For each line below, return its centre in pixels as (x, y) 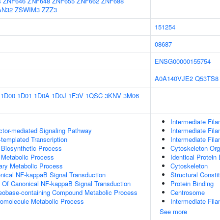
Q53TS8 (207, 78)
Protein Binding (192, 183)
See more (173, 211)
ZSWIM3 (27, 10)
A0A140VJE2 (174, 78)
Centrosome (188, 192)
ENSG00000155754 (183, 61)
